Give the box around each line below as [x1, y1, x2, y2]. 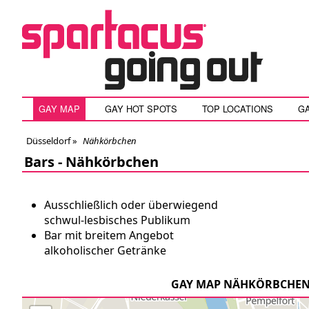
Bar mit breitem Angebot [44, 228, 174, 243]
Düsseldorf [26, 134, 70, 147]
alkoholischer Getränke [44, 243, 166, 258]
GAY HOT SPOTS [105, 102, 177, 115]
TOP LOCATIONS [202, 102, 273, 115]
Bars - [24, 152, 66, 171]
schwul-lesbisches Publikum [44, 212, 190, 228]
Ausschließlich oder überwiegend [44, 197, 218, 212]
